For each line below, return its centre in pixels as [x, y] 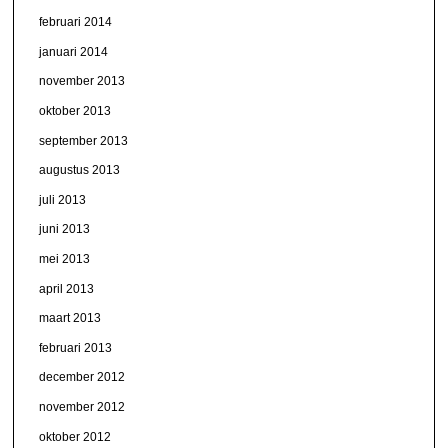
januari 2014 [74, 51]
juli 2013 [63, 199]
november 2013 [82, 81]
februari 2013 [76, 347]
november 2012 [82, 406]
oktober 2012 [75, 436]
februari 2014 [76, 22]
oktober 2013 [75, 111]
